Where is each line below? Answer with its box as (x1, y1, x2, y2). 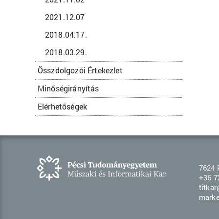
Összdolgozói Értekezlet (38, 65, 123, 75)
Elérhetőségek (38, 101, 88, 111)
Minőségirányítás (38, 83, 99, 93)
